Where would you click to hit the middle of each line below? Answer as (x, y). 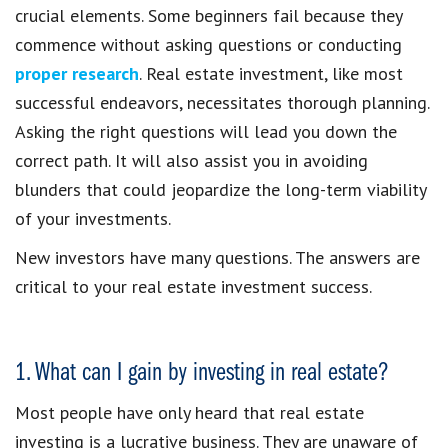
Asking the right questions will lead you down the (206, 132)
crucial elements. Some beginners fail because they (208, 16)
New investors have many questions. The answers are (217, 258)
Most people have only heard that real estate (189, 413)
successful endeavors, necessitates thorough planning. (222, 103)
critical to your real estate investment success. (193, 287)
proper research (77, 74)
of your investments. (93, 219)
